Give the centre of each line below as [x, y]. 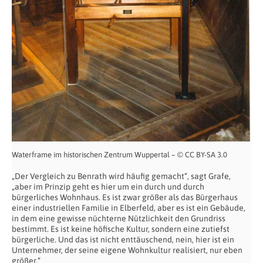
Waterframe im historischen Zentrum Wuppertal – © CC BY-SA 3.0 [119, 154]
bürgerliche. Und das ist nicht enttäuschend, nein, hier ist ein [123, 239]
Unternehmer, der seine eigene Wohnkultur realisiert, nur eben [127, 250]
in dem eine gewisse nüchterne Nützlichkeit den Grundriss [119, 218]
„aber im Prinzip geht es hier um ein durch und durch [108, 186]
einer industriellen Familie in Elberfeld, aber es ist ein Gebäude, [129, 208]
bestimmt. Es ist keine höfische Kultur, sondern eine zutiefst [121, 229]
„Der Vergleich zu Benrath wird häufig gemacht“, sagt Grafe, [121, 176]
